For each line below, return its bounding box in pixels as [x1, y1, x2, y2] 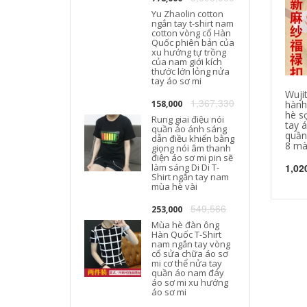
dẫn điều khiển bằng [151, 132, 235, 145]
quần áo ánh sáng [151, 123, 228, 135]
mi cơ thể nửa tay [151, 257, 223, 269]
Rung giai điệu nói [151, 113, 225, 125]
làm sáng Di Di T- [151, 161, 220, 173]
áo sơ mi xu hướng [151, 276, 229, 288]
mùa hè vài [151, 180, 198, 193]
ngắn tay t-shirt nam [151, 17, 234, 29]
